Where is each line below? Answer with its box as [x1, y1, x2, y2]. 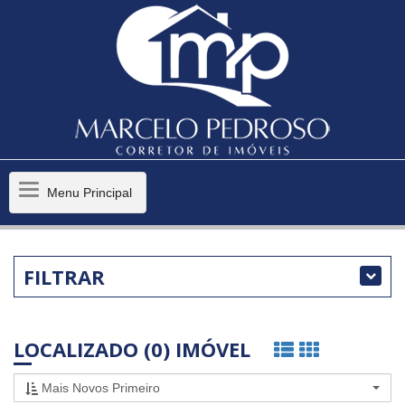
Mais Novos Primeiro [38, 380, 160, 395]
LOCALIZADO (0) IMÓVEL [14, 334, 256, 363]
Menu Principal [47, 185, 132, 200]
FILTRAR [24, 263, 105, 291]
